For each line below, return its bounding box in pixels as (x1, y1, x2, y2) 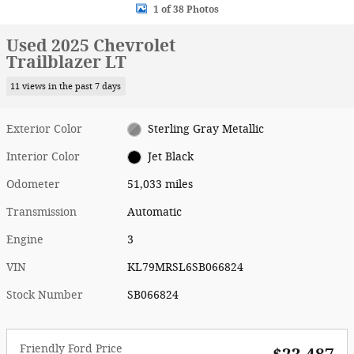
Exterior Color (6, 122, 82, 136)
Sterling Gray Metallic (147, 122, 264, 136)
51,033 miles (127, 177, 194, 191)
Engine (6, 232, 43, 247)
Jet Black (147, 149, 194, 164)
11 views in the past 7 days (10, 81, 122, 92)
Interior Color (6, 149, 80, 164)
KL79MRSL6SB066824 (127, 260, 244, 274)
